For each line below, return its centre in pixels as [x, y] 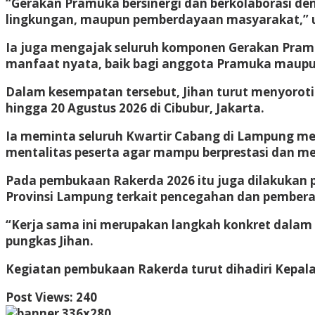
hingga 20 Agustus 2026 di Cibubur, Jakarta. [135, 108]
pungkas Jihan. [50, 240]
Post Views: [39, 297]
